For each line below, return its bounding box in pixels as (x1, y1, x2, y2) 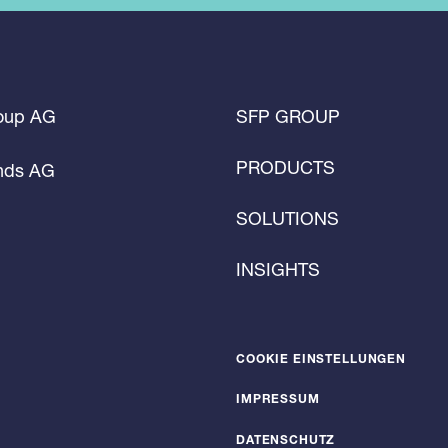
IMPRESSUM (236, 394, 320, 407)
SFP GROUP (236, 105, 340, 128)
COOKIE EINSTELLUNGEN (236, 354, 406, 367)
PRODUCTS (236, 156, 335, 179)
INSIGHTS (236, 258, 320, 281)
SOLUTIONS (236, 207, 339, 230)
